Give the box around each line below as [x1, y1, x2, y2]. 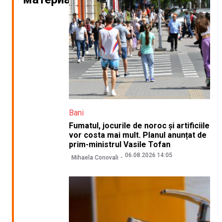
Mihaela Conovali [71, 154, 118, 161]
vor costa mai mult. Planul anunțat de [68, 130, 207, 140]
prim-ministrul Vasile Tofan [68, 140, 170, 150]
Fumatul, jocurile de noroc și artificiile [68, 121, 210, 131]
